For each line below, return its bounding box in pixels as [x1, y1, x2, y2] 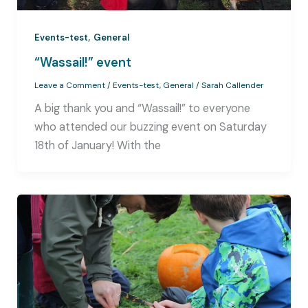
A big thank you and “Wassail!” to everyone [34, 101, 250, 116]
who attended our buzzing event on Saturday [34, 120, 267, 135]
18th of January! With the [34, 138, 161, 153]
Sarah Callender [201, 79, 263, 91]
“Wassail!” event [34, 54, 131, 71]
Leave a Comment [34, 79, 105, 91]
